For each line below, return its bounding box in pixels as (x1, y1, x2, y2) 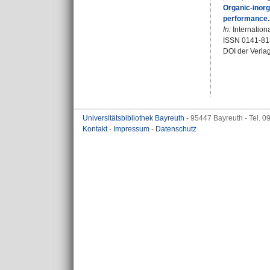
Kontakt (83, 125, 109, 133)
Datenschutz (155, 125, 196, 133)
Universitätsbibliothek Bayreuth (83, 114, 186, 122)
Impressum (113, 125, 151, 133)
